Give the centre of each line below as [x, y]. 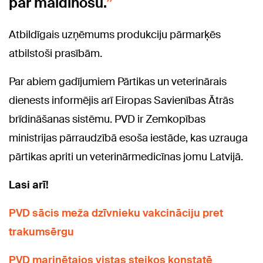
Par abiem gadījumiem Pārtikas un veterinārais [118, 81]
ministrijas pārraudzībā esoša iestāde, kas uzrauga [128, 138]
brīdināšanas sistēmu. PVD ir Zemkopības [107, 119]
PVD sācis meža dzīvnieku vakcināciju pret [116, 213]
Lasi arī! [29, 185]
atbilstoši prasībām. [55, 53]
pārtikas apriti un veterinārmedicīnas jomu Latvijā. [126, 156]
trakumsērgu [41, 232]
